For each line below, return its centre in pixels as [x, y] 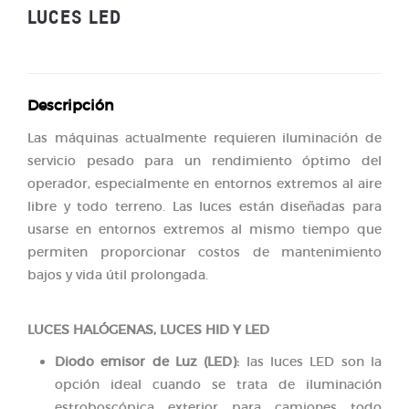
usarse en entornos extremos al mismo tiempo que [204, 229]
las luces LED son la [311, 361]
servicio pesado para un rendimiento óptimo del [204, 160]
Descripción [71, 105]
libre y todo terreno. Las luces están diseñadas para [204, 206]
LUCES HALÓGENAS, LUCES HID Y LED [148, 329]
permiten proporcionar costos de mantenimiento [204, 252]
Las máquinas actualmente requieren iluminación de [204, 137]
